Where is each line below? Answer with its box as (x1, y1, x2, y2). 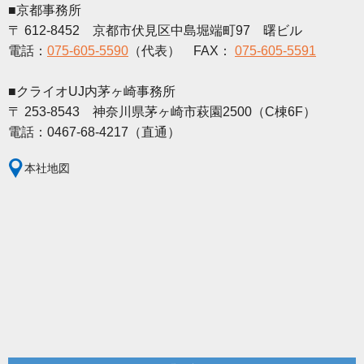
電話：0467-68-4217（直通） (8, 125, 180, 140)
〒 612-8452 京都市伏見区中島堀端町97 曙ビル (8, 24, 302, 38)
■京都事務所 (8, 3, 81, 18)
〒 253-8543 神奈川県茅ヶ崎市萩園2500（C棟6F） (8, 105, 316, 119)
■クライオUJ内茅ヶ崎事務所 (8, 84, 175, 99)
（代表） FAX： (128, 44, 235, 58)
